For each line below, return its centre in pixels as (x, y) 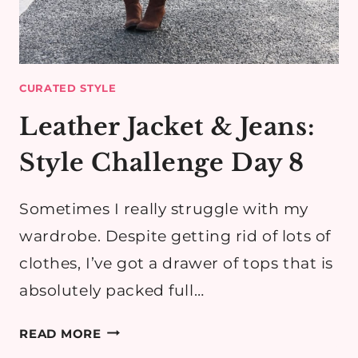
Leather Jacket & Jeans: (167, 126)
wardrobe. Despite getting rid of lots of (175, 236)
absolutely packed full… (112, 290)
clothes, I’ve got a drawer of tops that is (176, 263)
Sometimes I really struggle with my (164, 209)
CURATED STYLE (68, 88)
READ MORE (60, 333)
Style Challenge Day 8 (162, 162)
